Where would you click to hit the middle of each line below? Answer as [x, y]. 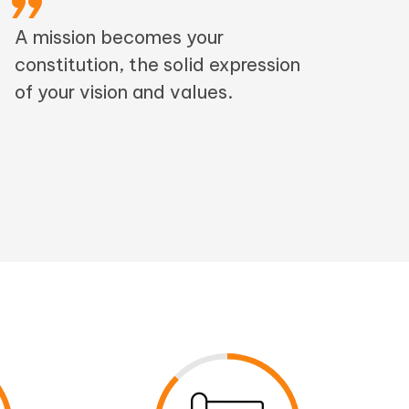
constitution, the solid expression [157, 64]
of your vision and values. [124, 91]
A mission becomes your [119, 37]
